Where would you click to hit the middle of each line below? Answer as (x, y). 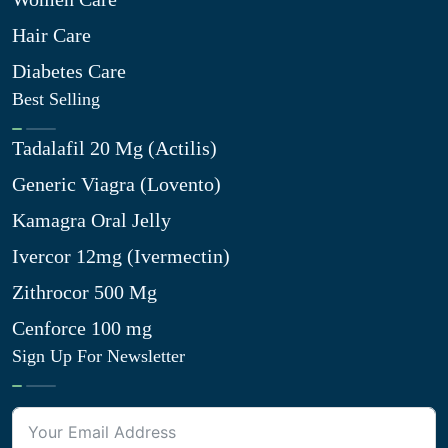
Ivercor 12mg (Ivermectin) (121, 256)
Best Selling (56, 99)
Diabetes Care (69, 71)
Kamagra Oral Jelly (91, 220)
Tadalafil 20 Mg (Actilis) (114, 148)
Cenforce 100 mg (82, 328)
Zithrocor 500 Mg (84, 292)
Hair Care (51, 35)
